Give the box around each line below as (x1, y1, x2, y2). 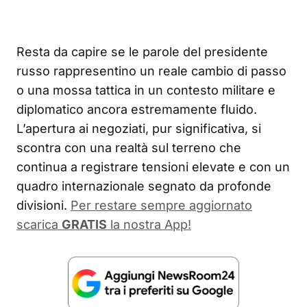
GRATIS (62, 217, 107, 232)
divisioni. (16, 197, 67, 212)
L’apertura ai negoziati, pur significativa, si (16, 121, 261, 136)
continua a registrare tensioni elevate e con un (16, 159, 290, 174)
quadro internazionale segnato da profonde (16, 178, 271, 193)
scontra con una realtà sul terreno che (16, 140, 241, 155)
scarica (16, 217, 62, 232)
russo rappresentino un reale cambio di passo (16, 63, 286, 78)
